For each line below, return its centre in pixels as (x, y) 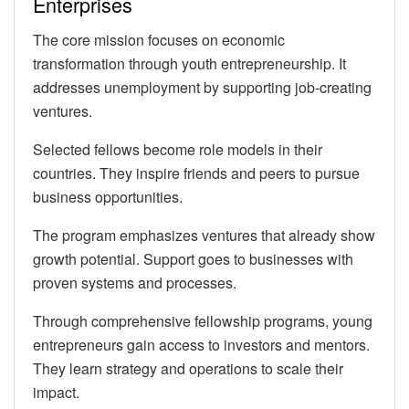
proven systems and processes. (135, 283)
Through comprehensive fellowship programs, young (203, 321)
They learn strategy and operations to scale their (188, 369)
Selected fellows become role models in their (178, 150)
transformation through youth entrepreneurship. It (189, 64)
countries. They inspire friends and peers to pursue (196, 173)
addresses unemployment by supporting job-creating (202, 88)
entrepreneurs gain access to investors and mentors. (201, 345)
